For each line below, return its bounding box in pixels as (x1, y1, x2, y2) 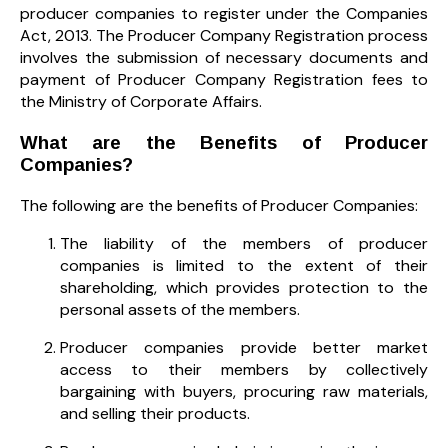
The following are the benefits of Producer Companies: (20, 194, 418, 216)
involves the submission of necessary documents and (20, 47, 428, 69)
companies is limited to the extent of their (60, 254, 428, 276)
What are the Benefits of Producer (20, 132, 428, 154)
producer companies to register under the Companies (20, 3, 428, 25)
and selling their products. (60, 402, 250, 424)
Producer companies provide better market (60, 336, 428, 358)
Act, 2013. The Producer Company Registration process (20, 25, 428, 47)
